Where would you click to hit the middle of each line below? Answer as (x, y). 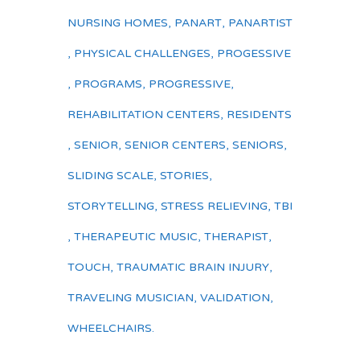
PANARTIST (260, 23)
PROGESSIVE (254, 53)
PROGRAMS (108, 84)
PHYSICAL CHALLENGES (142, 53)
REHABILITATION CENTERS (144, 115)
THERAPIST (236, 237)
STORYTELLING (111, 206)
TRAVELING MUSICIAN (131, 298)
